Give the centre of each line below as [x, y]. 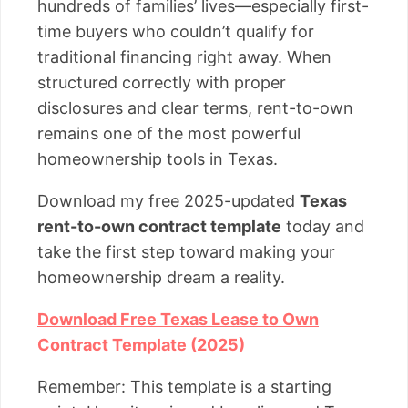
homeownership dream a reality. [161, 278]
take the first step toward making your [186, 252]
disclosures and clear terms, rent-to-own [195, 108]
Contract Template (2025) [141, 345]
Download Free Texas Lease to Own [178, 320]
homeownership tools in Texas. [158, 159]
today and [323, 227]
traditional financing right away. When [184, 57]
